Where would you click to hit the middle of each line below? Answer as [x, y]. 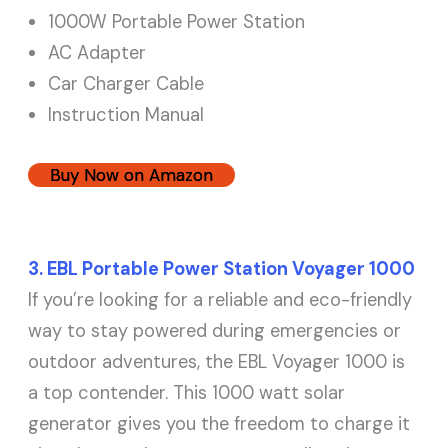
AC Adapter [97, 52]
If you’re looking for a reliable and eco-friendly [220, 300]
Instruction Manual [126, 114]
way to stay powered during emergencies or [215, 331]
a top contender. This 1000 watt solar [187, 393]
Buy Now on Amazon [132, 175]
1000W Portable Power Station [177, 21]
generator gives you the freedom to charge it [219, 424]
